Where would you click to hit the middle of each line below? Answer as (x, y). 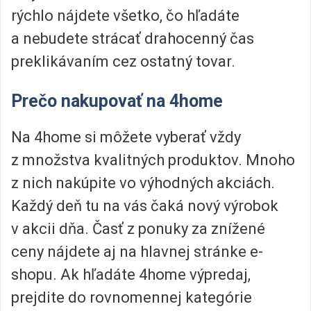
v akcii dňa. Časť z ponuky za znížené (138, 229)
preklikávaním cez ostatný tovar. (123, 61)
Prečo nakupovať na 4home (117, 101)
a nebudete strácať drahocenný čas (133, 38)
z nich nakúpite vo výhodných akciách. (143, 183)
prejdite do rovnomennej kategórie (132, 298)
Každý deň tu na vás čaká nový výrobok (145, 206)
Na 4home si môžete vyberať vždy (126, 137)
